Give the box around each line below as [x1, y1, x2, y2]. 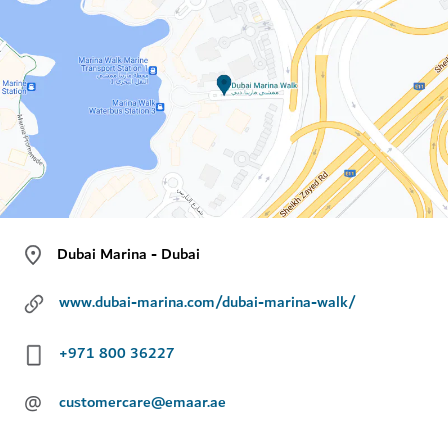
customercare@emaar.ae [59, 389, 226, 416]
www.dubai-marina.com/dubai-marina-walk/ [59, 289, 356, 316]
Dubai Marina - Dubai [57, 240, 201, 267]
